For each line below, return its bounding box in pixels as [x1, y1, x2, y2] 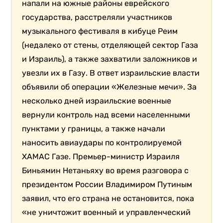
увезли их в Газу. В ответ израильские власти [22, 68, 200, 78]
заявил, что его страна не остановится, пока [22, 193, 195, 203]
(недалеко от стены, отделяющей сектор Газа [22, 40, 199, 50]
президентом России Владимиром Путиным [22, 179, 193, 189]
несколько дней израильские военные [22, 96, 172, 106]
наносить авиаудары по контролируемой [22, 137, 182, 147]
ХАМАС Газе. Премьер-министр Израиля [22, 151, 180, 161]
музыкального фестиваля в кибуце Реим [22, 26, 178, 36]
